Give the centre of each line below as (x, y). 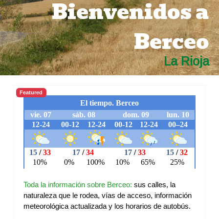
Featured (31, 92)
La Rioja (186, 61)
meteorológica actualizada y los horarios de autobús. (107, 206)
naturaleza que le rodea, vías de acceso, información (108, 195)
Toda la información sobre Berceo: (78, 185)
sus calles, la (154, 185)
